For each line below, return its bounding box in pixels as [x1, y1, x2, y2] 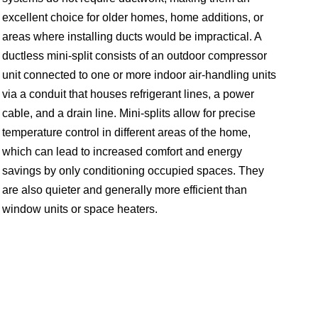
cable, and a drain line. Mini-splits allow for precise [1, 107, 256, 120]
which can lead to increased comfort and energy [1, 146, 242, 158]
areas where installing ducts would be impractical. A [1, 31, 261, 43]
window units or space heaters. [1, 203, 158, 216]
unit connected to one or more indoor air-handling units [1, 69, 276, 82]
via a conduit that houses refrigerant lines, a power [1, 88, 254, 101]
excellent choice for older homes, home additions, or [1, 11, 263, 24]
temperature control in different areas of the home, [1, 126, 251, 139]
